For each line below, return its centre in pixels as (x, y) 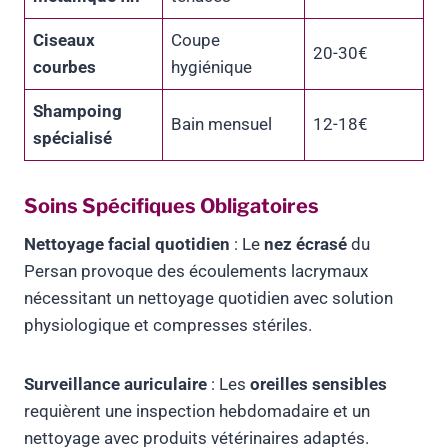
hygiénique (211, 67)
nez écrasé (305, 244)
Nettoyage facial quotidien (127, 244)
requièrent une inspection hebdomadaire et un (197, 411)
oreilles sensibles (318, 384)
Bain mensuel (221, 124)
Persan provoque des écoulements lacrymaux (196, 271)
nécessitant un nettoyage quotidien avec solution (208, 298)
